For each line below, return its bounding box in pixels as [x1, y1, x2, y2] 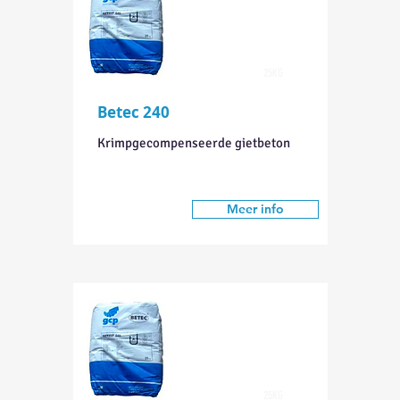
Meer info [226, 201, 284, 217]
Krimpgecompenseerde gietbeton [96, 135, 290, 151]
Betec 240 [96, 102, 170, 122]
